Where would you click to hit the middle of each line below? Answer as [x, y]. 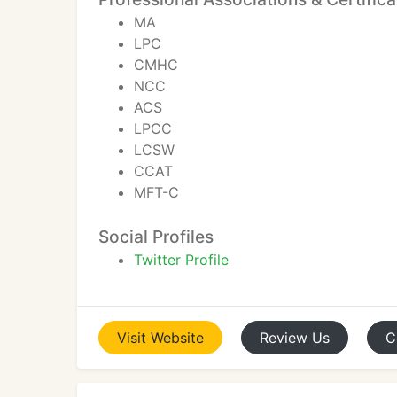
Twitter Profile [181, 260]
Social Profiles [156, 237]
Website [177, 338]
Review [284, 338]
